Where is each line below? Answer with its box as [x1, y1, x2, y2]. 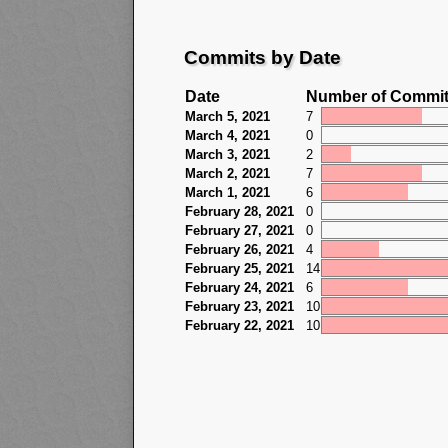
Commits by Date [184, 46, 341, 68]
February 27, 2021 [185, 223, 294, 239]
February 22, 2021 [185, 318, 294, 334]
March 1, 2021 [185, 185, 270, 201]
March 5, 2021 [185, 109, 270, 125]
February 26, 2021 [185, 242, 294, 258]
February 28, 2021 [185, 204, 294, 220]
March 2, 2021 [185, 166, 270, 182]
